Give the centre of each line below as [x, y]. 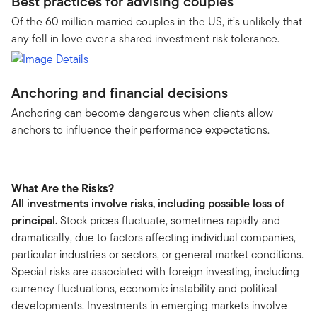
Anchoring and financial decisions [120, 93]
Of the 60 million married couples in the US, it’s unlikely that [157, 21]
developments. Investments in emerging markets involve [149, 306]
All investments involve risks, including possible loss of [148, 204]
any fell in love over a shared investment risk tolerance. [145, 38]
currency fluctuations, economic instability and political [144, 289]
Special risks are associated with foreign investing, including [155, 272]
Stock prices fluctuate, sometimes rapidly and [169, 221]
